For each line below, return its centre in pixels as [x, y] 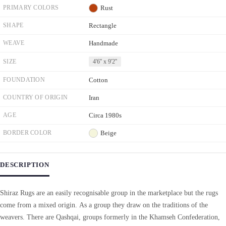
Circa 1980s [105, 115]
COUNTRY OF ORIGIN [36, 97]
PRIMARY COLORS [31, 8]
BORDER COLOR [27, 133]
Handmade [103, 43]
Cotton [98, 80]
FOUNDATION [24, 80]
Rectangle [103, 25]
